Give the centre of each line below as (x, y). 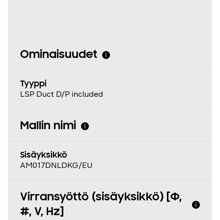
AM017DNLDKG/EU (56, 165)
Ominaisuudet (59, 55)
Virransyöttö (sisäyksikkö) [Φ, (101, 198)
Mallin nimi (48, 126)
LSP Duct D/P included (62, 94)
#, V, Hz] (42, 212)
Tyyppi (33, 85)
